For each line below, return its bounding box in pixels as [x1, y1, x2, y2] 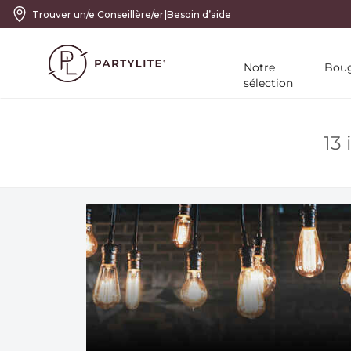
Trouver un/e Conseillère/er [32, 8, 164, 20]
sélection [244, 76, 293, 90]
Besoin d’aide [167, 8, 231, 20]
